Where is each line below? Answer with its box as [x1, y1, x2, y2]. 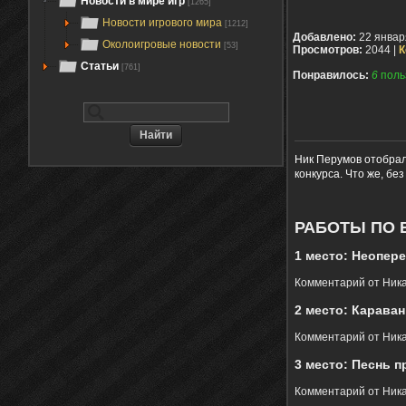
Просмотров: [293, 43, 362, 57]
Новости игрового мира [102, 16, 225, 29]
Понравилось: [293, 69, 369, 82]
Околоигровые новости [102, 38, 224, 51]
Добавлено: [293, 31, 356, 44]
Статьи [81, 60, 119, 72]
